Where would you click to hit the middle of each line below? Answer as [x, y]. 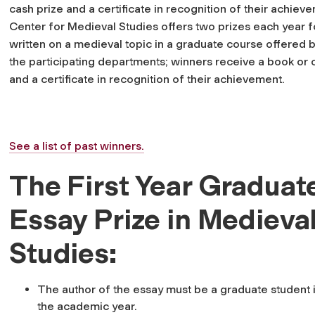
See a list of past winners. [77, 146]
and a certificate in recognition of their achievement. [147, 79]
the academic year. [87, 306]
